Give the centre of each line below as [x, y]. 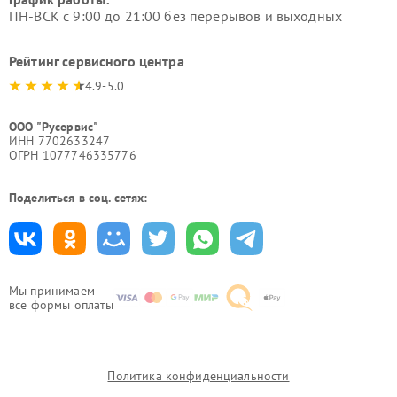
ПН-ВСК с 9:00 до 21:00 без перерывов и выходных [176, 16]
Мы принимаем [52, 291]
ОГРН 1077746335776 [73, 155]
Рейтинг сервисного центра [97, 61]
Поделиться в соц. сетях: [78, 198]
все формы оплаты [62, 305]
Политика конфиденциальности [198, 376]
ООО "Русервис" [54, 127]
